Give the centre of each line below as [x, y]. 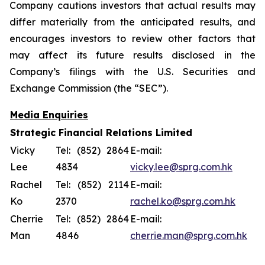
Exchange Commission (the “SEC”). [89, 88]
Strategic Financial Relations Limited [101, 132]
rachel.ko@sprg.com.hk [183, 201]
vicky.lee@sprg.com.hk [181, 167]
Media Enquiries [49, 114]
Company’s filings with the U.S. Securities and [132, 71]
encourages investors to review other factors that [132, 38]
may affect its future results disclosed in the [132, 55]
